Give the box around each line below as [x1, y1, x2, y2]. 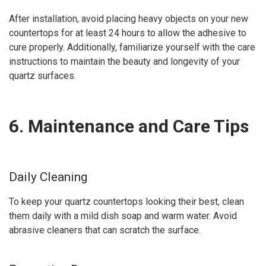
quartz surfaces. [9, 70, 76, 81]
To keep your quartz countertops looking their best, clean [9, 195, 244, 207]
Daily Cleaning [9, 170, 87, 184]
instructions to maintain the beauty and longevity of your [9, 56, 240, 67]
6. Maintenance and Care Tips [9, 116, 249, 137]
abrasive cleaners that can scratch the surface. [9, 224, 201, 236]
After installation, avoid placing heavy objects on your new [9, 13, 248, 24]
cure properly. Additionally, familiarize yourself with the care [9, 42, 255, 53]
